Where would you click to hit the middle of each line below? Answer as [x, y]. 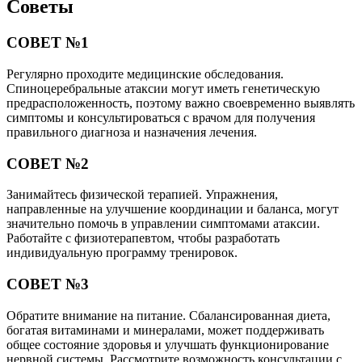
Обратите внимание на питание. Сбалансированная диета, [168, 315]
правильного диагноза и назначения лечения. [132, 132]
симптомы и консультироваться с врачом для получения [161, 117]
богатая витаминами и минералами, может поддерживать [165, 330]
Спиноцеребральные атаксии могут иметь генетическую [163, 88]
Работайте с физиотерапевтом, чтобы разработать [143, 238]
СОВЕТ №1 [48, 43]
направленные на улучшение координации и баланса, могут [173, 209]
